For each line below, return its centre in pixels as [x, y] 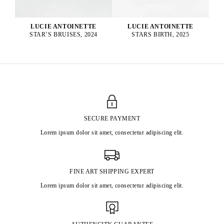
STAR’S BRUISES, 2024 [63, 35]
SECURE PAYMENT [112, 119]
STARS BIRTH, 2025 [160, 34]
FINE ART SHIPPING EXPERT [112, 172]
